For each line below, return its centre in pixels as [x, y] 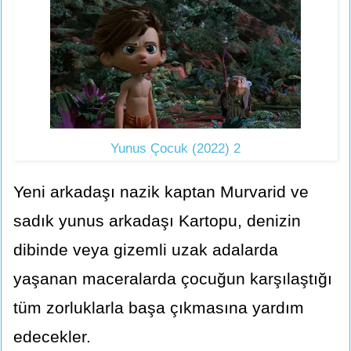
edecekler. [52, 336]
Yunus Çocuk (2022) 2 [175, 148]
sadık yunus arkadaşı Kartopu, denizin [157, 220]
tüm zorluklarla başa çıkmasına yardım [159, 307]
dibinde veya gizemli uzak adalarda [146, 249]
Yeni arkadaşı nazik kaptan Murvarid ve [161, 191]
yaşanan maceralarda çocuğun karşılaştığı [173, 278]
